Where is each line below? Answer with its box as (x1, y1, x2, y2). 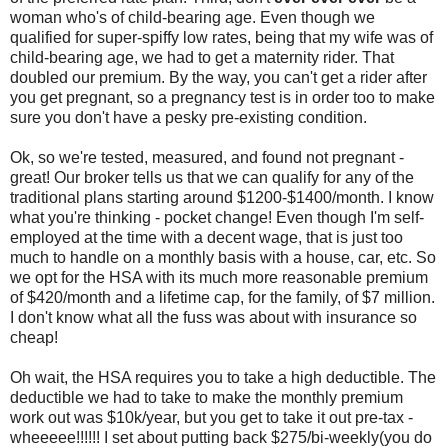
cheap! (10, 328, 58, 346)
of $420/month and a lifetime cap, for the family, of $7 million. (10, 288, 435, 306)
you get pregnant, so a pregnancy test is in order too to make (10, 88, 435, 106)
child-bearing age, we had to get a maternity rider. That (10, 48, 394, 66)
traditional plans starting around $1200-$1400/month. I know (10, 188, 434, 206)
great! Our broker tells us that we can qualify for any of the (10, 168, 414, 186)
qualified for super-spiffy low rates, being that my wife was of (10, 28, 433, 46)
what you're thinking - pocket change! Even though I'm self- (10, 208, 424, 226)
